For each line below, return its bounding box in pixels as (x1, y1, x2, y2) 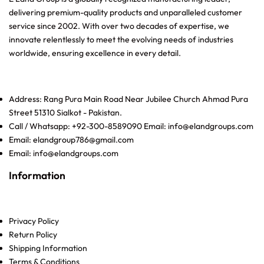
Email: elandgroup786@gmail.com (9, 134, 134, 145)
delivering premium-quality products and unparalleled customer (9, 6, 242, 18)
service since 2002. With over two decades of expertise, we (9, 20, 229, 31)
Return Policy (9, 229, 57, 240)
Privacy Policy (9, 215, 59, 226)
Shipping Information (9, 242, 87, 253)
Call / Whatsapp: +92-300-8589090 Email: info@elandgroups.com (9, 120, 253, 131)
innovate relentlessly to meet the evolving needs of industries (9, 34, 233, 45)
